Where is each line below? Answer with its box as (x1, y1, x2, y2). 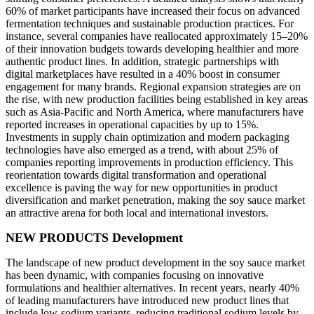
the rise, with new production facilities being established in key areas (6, 93, 308, 106)
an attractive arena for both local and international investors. (6, 207, 268, 219)
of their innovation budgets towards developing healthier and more (6, 43, 299, 55)
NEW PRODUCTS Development (6, 231, 183, 245)
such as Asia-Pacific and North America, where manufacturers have (6, 106, 303, 118)
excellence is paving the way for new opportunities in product (6, 182, 278, 194)
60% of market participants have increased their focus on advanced (6, 5, 300, 18)
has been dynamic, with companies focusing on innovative (6, 269, 264, 282)
